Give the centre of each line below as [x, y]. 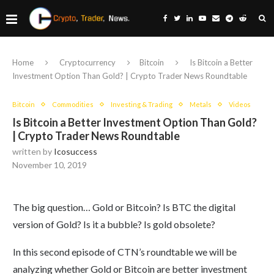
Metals [201, 104]
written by [33, 151]
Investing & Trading [142, 104]
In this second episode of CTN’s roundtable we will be [125, 252]
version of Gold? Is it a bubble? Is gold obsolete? [114, 224]
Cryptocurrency [87, 62]
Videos [240, 104]
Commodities [73, 104]
